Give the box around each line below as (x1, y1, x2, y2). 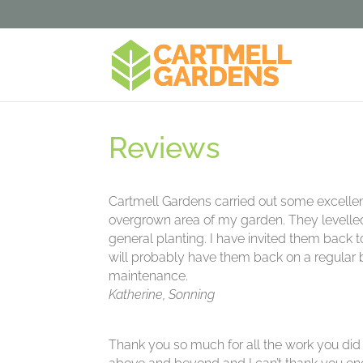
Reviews (109, 130, 221, 165)
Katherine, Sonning (109, 287, 216, 303)
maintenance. (109, 268, 189, 284)
